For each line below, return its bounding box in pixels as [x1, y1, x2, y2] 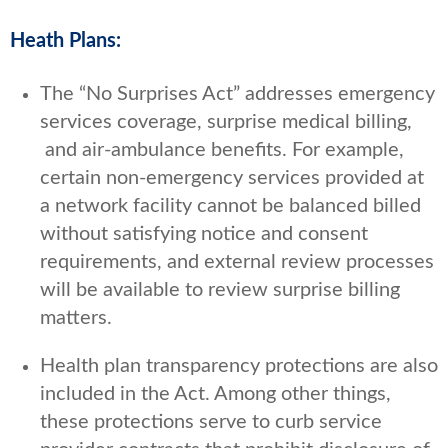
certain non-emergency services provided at [40, 167, 424, 188]
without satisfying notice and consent [40, 223, 368, 244]
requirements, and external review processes [40, 251, 434, 272]
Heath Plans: [10, 30, 121, 51]
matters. [40, 307, 112, 328]
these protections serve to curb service [40, 411, 382, 432]
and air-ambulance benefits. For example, [40, 139, 404, 160]
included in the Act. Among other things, [40, 383, 391, 404]
